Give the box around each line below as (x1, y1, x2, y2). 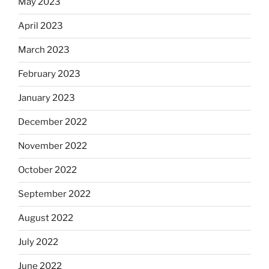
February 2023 (18, 68, 80, 80)
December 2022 (18, 116, 87, 128)
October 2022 (18, 165, 77, 176)
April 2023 (18, 20, 63, 32)
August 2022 (18, 213, 73, 224)
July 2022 (18, 237, 58, 248)
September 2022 (18, 189, 91, 200)
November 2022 (18, 141, 87, 152)
